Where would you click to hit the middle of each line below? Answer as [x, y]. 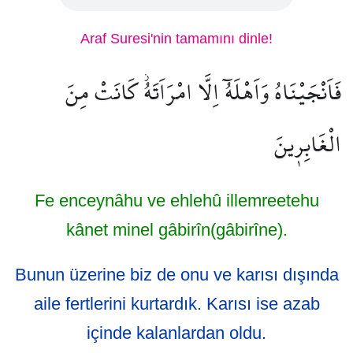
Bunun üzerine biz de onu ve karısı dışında [176, 275]
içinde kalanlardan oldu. [176, 333]
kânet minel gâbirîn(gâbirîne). [176, 230]
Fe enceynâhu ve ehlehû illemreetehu [176, 201]
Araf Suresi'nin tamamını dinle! [176, 39]
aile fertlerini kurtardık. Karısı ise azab [176, 304]
